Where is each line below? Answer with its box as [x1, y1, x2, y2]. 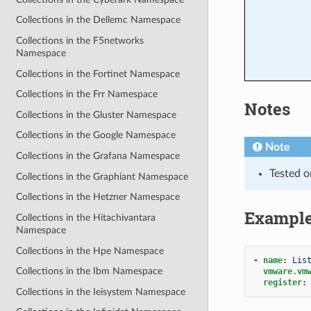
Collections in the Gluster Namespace [16, 109, 177, 120]
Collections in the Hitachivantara [16, 212, 156, 223]
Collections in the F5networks [16, 35, 144, 46]
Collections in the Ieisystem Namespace [16, 286, 186, 297]
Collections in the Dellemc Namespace [16, 15, 181, 26]
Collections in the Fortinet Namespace [16, 68, 180, 79]
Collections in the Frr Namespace [16, 89, 158, 100]
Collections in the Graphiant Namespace [16, 171, 189, 182]
